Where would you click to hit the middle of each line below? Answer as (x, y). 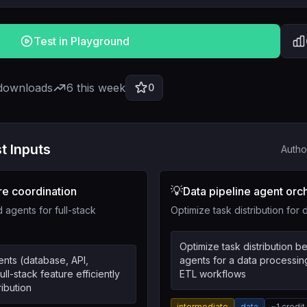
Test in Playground (81, 41)
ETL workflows (213, 274)
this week (99, 88)
